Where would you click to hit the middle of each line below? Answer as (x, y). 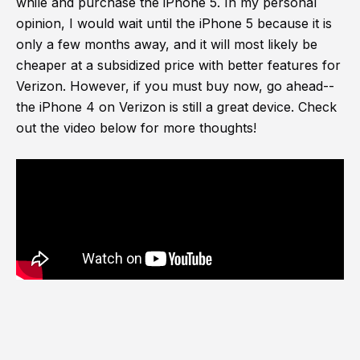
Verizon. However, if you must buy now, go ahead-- (175, 86)
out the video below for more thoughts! (136, 128)
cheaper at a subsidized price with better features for (178, 65)
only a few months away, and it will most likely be (167, 45)
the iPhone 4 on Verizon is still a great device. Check (176, 107)
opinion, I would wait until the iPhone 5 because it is (174, 24)
